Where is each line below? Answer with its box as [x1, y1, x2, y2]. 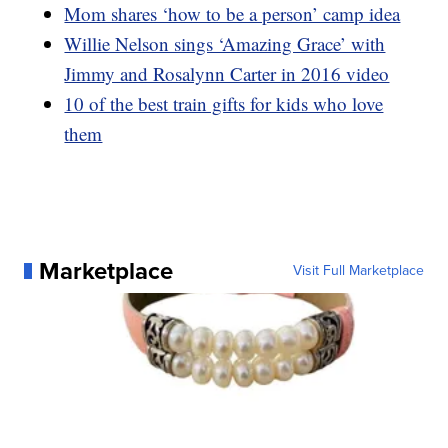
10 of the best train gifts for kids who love [64, 90, 384, 116]
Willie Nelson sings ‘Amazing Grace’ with [64, 30, 386, 56]
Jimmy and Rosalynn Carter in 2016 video [64, 60, 390, 86]
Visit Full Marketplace [292, 259, 424, 281]
